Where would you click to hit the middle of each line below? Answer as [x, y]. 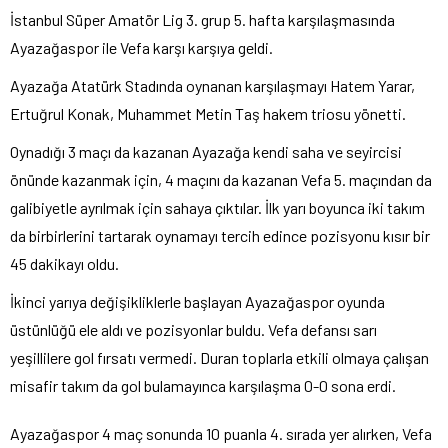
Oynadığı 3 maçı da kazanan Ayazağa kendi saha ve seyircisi [206, 151]
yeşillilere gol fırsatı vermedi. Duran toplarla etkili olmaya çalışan [219, 357]
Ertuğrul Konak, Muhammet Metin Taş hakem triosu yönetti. [208, 113]
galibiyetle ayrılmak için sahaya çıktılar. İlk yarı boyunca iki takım [217, 207]
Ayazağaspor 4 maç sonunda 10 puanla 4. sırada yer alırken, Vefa [221, 433]
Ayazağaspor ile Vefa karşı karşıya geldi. [141, 47]
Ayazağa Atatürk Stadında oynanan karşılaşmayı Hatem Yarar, [212, 85]
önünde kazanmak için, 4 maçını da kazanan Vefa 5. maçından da [221, 179]
